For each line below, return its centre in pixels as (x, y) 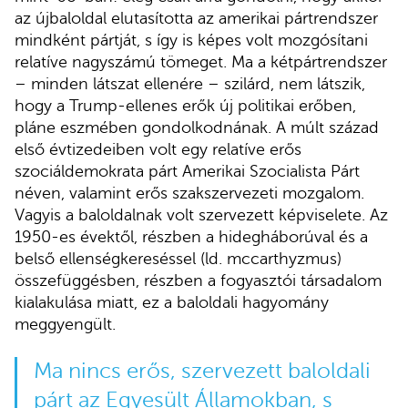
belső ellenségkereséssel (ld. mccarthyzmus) (178, 259)
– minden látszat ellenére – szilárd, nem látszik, (190, 84)
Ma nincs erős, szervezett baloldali (202, 372)
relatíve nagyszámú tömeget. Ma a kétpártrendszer (201, 62)
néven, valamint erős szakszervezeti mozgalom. (189, 194)
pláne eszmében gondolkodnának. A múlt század (197, 128)
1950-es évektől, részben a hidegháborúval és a (191, 237)
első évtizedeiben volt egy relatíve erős (158, 150)
